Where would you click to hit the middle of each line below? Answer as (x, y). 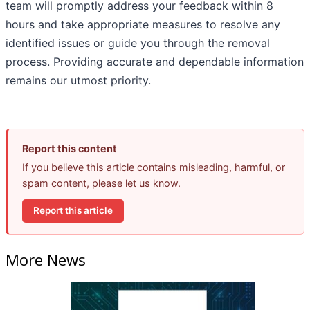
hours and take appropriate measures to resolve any (143, 24)
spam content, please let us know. (101, 183)
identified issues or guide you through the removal (138, 43)
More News (46, 260)
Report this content (70, 148)
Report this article (73, 211)
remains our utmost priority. (78, 80)
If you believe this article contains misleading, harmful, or (154, 167)
